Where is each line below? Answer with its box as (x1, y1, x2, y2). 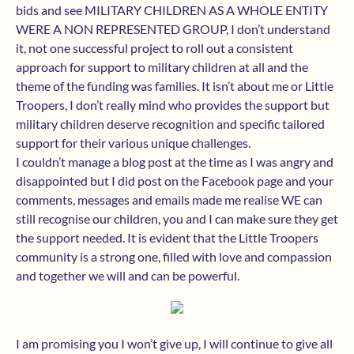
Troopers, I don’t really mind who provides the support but (16, 96, 330, 112)
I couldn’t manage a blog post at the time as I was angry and (16, 153, 333, 169)
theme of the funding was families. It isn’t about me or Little (16, 77, 333, 93)
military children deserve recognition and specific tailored (16, 115, 325, 131)
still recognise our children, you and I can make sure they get (16, 210, 338, 226)
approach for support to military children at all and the (16, 58, 308, 74)
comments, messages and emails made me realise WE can (16, 191, 322, 207)
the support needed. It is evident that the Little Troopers (16, 229, 318, 245)
